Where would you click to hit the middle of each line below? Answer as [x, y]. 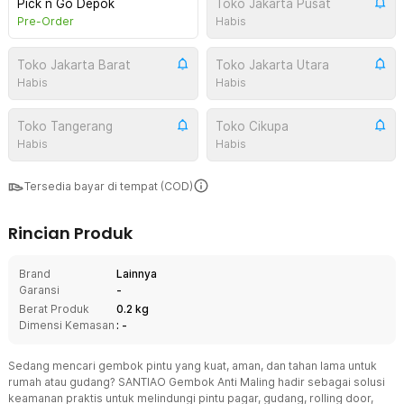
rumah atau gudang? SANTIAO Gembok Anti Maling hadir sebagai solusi [197, 382]
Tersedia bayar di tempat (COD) [109, 186]
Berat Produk [54, 309]
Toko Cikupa [252, 126]
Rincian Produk [70, 233]
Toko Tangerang [65, 126]
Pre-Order [46, 21]
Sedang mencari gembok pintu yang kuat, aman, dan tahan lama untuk [193, 366]
